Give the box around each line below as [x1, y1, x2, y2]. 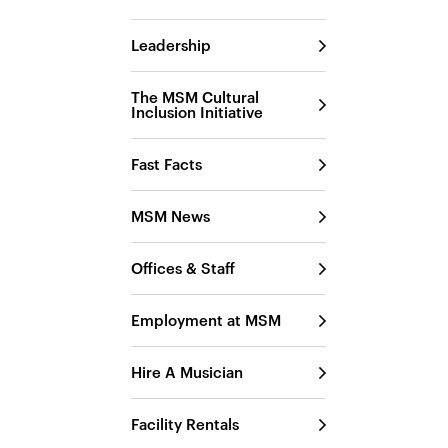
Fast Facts [131, 155, 203, 173]
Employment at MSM [131, 311, 282, 329]
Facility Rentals [131, 415, 240, 433]
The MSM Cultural [131, 88, 260, 106]
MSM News [131, 207, 211, 225]
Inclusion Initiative [131, 103, 264, 121]
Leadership [131, 36, 212, 54]
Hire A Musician [131, 363, 244, 381]
